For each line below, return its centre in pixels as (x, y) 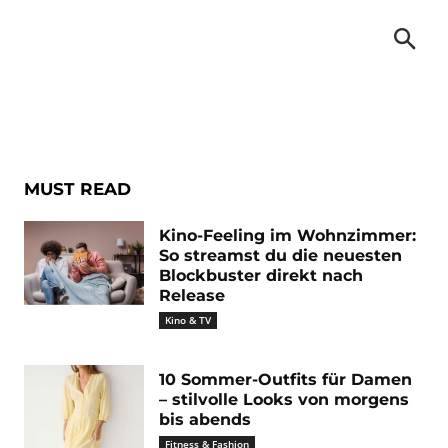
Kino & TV (188, 320)
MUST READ (77, 189)
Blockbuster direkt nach (261, 275)
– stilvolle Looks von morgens (284, 399)
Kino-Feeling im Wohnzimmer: (287, 235)
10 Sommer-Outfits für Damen (285, 379)
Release (192, 295)
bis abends (205, 419)
